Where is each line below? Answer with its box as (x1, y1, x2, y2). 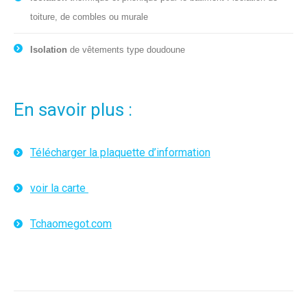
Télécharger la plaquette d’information (30, 146, 210, 160)
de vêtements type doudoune (67, 45, 185, 56)
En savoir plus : (14, 99, 132, 121)
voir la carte (30, 182, 88, 195)
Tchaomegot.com (30, 217, 112, 231)
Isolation (30, 45, 67, 56)
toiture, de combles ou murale (30, 12, 148, 23)
